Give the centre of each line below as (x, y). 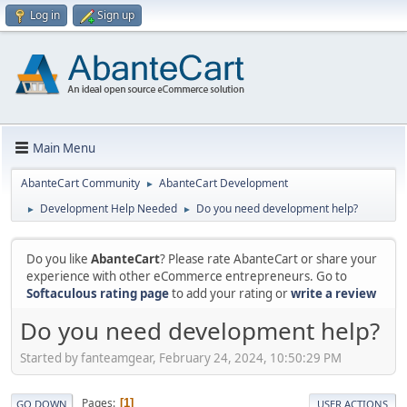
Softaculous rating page (98, 293)
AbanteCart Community (80, 183)
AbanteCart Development (223, 183)
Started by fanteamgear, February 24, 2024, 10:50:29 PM (181, 357)
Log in (45, 15)
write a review (333, 293)
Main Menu (64, 148)
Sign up (116, 15)
